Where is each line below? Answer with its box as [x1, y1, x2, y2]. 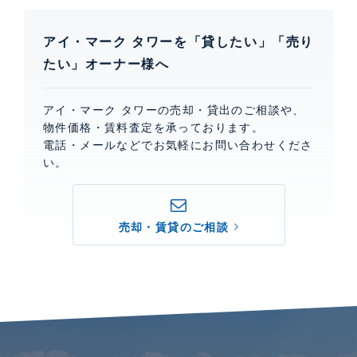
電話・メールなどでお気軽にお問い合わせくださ [43, 138, 313, 151]
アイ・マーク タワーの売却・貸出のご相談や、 [43, 103, 305, 116]
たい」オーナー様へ [43, 57, 170, 71]
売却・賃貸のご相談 [118, 220, 229, 233]
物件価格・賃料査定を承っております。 [43, 120, 265, 134]
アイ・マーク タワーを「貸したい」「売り [43, 34, 314, 49]
